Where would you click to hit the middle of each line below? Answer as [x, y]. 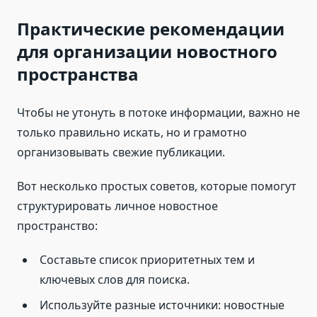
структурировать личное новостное [117, 206]
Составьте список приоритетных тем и [147, 260]
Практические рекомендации [151, 29]
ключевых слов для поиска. [115, 280]
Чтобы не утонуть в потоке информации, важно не [158, 113]
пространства [78, 74]
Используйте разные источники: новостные [162, 305]
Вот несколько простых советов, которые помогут [157, 186]
